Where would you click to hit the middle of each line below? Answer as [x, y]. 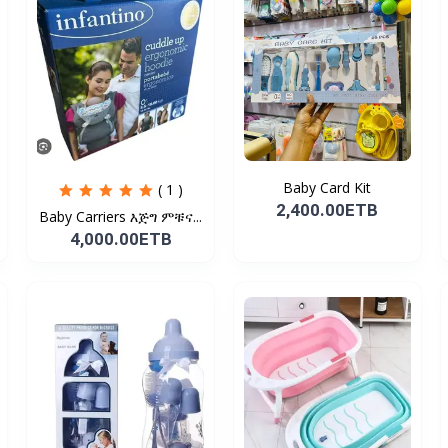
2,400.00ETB [327, 210]
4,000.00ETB [120, 239]
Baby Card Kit [327, 188]
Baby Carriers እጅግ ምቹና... [166, 217]
